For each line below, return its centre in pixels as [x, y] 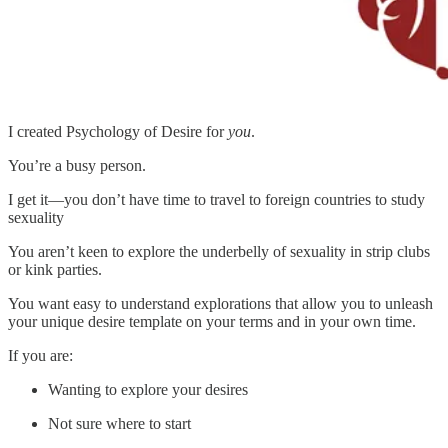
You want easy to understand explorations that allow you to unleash [220, 304]
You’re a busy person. [77, 166]
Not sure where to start [119, 424]
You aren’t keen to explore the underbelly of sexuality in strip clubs [219, 252]
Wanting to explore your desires [148, 390]
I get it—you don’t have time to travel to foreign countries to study [216, 200]
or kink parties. [55, 270]
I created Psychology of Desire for [118, 132]
